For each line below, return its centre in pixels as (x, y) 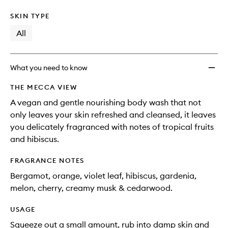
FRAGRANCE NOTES (47, 160)
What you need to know (49, 68)
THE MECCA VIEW (44, 87)
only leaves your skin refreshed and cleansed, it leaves (113, 115)
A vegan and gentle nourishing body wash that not (106, 102)
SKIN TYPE (30, 16)
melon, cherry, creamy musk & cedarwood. (91, 188)
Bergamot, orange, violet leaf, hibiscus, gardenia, (103, 176)
